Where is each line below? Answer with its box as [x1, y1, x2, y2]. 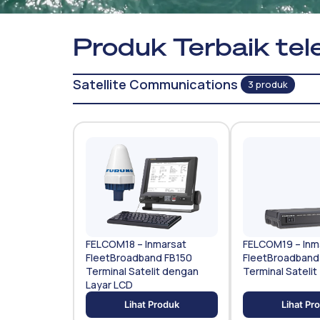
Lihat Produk [124, 298, 179, 310]
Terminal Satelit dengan [85, 264, 199, 278]
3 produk [248, 78, 288, 91]
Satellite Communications [73, 76, 238, 94]
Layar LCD [85, 277, 133, 291]
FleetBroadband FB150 [85, 250, 192, 264]
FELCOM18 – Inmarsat [85, 236, 186, 251]
